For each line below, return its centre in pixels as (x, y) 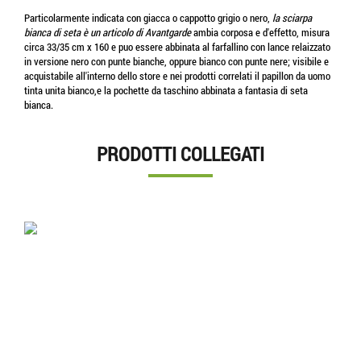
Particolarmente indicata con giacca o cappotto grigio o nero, (148, 17)
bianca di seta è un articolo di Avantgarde (108, 32)
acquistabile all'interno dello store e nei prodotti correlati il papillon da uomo (177, 75)
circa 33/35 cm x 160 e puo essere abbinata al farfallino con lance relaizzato (177, 46)
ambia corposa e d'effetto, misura (260, 32)
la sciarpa (292, 17)
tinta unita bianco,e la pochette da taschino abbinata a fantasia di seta (166, 90)
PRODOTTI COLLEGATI (180, 154)
